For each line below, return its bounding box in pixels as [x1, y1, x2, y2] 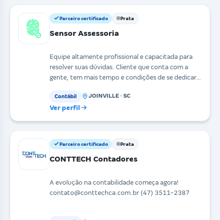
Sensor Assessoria [50, 28, 119, 37]
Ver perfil [50, 104, 80, 111]
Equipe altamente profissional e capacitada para [50, 53, 192, 60]
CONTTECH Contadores [50, 154, 137, 163]
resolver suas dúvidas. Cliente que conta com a [50, 63, 188, 71]
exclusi [50, 83, 70, 91]
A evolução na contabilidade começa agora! [50, 179, 179, 187]
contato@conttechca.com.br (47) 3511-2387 [50, 189, 190, 197]
